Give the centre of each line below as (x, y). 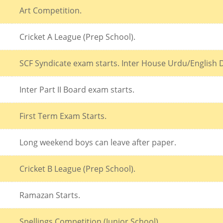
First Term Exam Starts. (63, 116)
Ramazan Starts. (50, 195)
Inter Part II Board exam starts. (77, 89)
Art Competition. (51, 10)
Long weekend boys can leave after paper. (98, 142)
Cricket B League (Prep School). (77, 168)
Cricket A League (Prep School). (77, 37)
